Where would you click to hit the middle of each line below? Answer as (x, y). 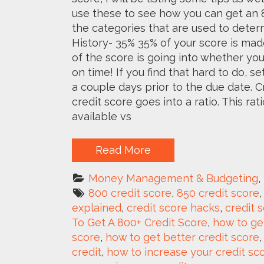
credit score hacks (173, 207)
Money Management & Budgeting (174, 178)
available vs (102, 116)
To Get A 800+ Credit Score (140, 222)
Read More (123, 150)
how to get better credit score (182, 237)
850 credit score (218, 193)
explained (97, 207)
